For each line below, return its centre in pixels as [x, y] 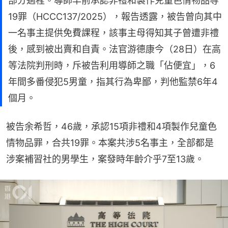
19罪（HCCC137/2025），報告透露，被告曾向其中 [115, 16]
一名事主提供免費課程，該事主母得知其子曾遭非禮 [113, 33]
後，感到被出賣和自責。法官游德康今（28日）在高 [115, 49]
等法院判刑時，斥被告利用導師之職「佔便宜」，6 [112, 65]
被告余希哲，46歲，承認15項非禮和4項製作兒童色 [111, 126]
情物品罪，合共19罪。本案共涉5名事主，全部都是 [110, 142]
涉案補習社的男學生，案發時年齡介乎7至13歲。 [105, 159]
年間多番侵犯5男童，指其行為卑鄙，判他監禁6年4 [113, 81]
